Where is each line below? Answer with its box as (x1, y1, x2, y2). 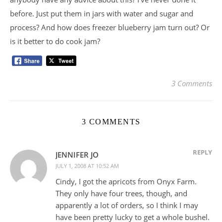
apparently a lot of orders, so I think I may (55, 200, 198, 210)
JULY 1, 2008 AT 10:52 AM (55, 162, 119, 169)
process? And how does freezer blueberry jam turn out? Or (10, 22, 210, 32)
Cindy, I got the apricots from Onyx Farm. (55, 176, 197, 186)
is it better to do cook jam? (10, 36, 100, 46)
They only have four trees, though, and (55, 188, 187, 198)
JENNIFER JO (55, 149, 99, 160)
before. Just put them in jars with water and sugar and (10, 8, 193, 18)
